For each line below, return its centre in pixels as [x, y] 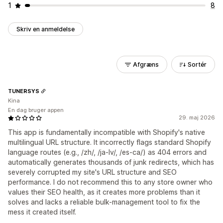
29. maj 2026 [197, 117]
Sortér [197, 64]
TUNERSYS [24, 91]
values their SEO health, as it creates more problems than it [104, 192]
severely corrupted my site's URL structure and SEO [92, 172]
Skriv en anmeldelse [46, 29]
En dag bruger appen [36, 110]
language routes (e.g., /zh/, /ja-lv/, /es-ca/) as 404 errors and [107, 152]
